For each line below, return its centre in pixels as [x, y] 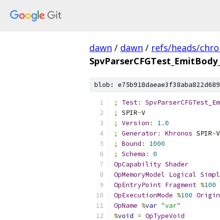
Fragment [181, 185]
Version [136, 123]
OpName [126, 206]
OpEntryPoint [137, 185]
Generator [139, 133]
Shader [177, 164]
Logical [183, 175]
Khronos [179, 133]
